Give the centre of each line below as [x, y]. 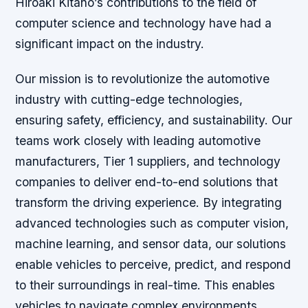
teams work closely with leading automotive [138, 141]
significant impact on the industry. [110, 44]
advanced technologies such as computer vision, [152, 223]
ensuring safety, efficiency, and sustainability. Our [154, 120]
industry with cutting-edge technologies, [129, 100]
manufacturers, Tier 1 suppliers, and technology [148, 162]
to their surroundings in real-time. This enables [145, 285]
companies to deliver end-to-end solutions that [147, 182]
